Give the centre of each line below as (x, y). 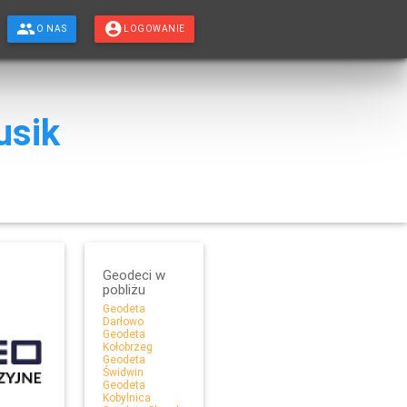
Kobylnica (127, 397)
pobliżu (124, 289)
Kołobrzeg (128, 346)
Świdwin (124, 372)
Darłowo (124, 321)
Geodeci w (134, 274)
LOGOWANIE (154, 29)
